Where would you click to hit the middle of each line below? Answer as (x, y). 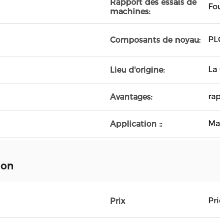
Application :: (136, 124)
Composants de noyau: (155, 40)
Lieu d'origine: (137, 70)
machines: (130, 12)
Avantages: (131, 97)
